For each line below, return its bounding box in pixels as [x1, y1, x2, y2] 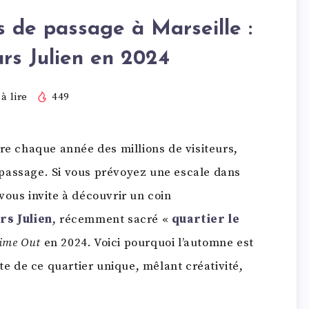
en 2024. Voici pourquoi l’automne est [41, 235, 254, 250]
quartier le [171, 211, 240, 227]
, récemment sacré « [52, 211, 172, 227]
